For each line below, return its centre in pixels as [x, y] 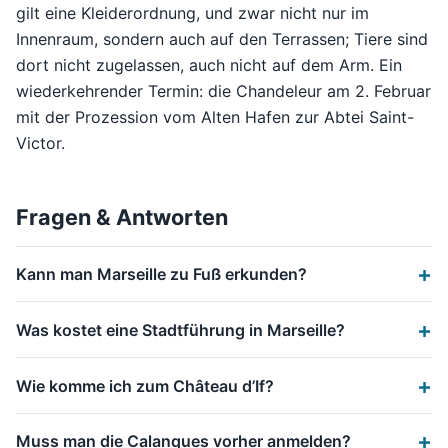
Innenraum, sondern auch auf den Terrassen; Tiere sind [222, 38]
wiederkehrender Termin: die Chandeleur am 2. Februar [223, 90]
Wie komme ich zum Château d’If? [145, 385]
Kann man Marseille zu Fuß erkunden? [161, 273]
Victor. [40, 142]
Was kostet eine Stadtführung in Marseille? [180, 329]
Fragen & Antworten [122, 216]
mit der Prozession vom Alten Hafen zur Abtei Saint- [215, 116]
